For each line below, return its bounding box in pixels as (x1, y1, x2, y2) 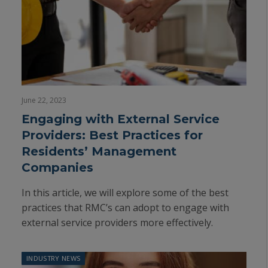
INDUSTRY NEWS (26, 254, 81, 263)
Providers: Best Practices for (22, 128, 203, 142)
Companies (22, 160, 93, 175)
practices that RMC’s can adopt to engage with (22, 201, 229, 214)
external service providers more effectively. (22, 216, 213, 229)
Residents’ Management (22, 144, 176, 159)
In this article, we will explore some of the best (22, 186, 229, 199)
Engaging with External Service (22, 112, 220, 126)
